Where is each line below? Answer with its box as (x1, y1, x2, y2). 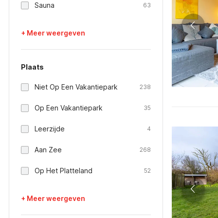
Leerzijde (35, 125, 65, 133)
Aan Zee (35, 145, 62, 154)
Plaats (21, 63, 44, 71)
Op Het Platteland (35, 166, 92, 175)
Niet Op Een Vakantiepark (35, 83, 118, 91)
